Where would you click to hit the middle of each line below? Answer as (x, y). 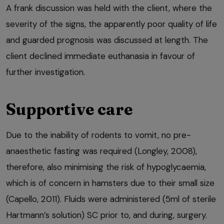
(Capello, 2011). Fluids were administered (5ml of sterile (111, 199)
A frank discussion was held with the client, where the (109, 8)
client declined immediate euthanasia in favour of (100, 56)
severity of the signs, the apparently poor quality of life (111, 24)
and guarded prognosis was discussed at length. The (107, 40)
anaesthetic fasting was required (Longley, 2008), (101, 151)
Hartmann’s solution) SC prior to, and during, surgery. (106, 215)
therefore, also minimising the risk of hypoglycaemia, (106, 167)
